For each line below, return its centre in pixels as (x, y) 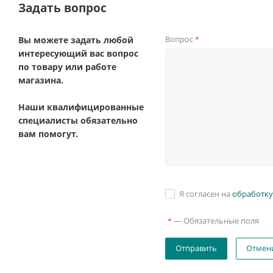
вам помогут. (48, 134)
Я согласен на (206, 194)
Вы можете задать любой (76, 40)
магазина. (41, 80)
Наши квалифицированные (81, 107)
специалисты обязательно (78, 120)
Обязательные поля (222, 221)
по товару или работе (67, 67)
